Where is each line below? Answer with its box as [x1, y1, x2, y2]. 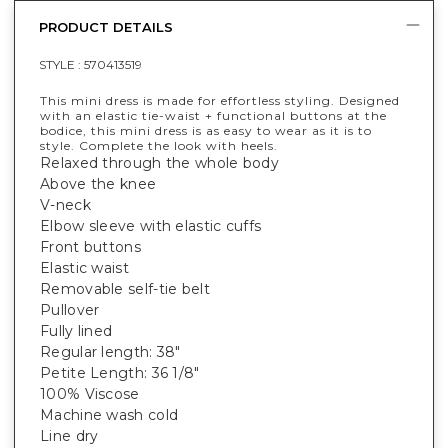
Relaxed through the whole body [40, 154, 279, 173]
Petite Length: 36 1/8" [40, 364, 200, 383]
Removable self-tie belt [40, 280, 210, 299]
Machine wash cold [40, 406, 179, 425]
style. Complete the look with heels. [40, 138, 282, 154]
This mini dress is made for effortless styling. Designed [40, 93, 400, 109]
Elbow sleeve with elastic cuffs [40, 217, 262, 236]
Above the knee [40, 175, 157, 194]
